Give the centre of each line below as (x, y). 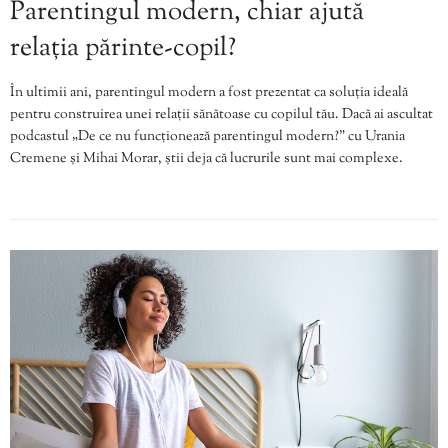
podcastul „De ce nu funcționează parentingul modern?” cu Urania (207, 137)
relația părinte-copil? (123, 49)
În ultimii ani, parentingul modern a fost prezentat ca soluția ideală (209, 93)
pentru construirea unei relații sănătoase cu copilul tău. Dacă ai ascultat (221, 115)
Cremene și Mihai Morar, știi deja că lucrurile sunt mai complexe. (206, 159)
